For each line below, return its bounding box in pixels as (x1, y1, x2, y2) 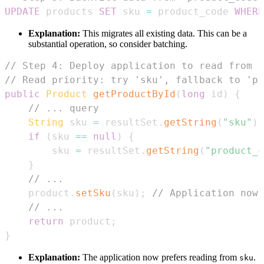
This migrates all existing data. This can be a (80, 28, 247, 38)
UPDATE (5, 5, 40, 17)
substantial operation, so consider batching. (28, 38, 187, 49)
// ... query (28, 102, 99, 114)
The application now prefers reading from (80, 252, 239, 262)
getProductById (93, 88, 176, 100)
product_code (152, 5, 235, 17)
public (5, 88, 40, 100)
